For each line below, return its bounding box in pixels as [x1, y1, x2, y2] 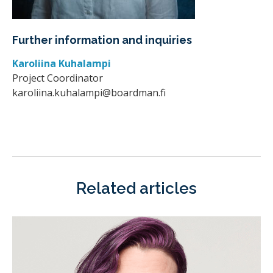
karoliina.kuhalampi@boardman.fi [12, 85, 166, 99]
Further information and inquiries [12, 34, 192, 47]
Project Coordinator [12, 71, 103, 85]
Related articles [76, 179, 197, 197]
